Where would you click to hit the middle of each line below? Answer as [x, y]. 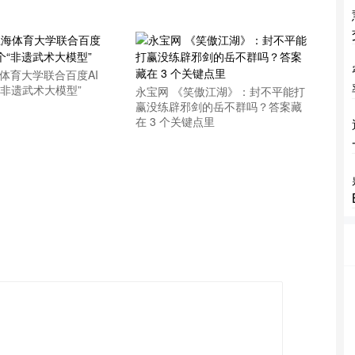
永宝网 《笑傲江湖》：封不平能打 [221, 91]
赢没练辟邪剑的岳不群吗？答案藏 [219, 106]
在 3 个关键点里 [176, 121]
